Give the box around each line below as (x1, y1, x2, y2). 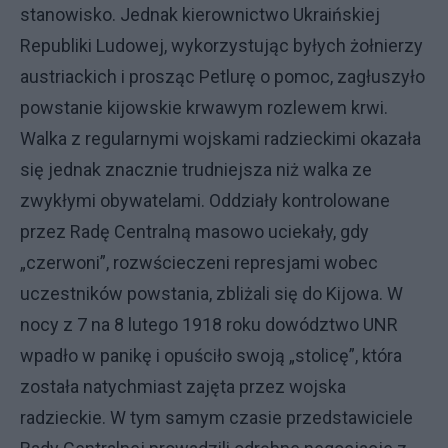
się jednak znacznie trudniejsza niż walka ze (20, 159, 372, 180)
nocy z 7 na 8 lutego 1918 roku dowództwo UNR (20, 314, 398, 335)
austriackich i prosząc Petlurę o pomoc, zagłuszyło (20, 66, 425, 87)
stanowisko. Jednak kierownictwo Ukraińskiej (20, 4, 380, 25)
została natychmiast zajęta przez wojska (20, 376, 346, 397)
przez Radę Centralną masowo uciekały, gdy (20, 221, 369, 242)
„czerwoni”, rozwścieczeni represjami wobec (20, 252, 378, 273)
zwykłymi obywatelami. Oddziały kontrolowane (20, 190, 390, 211)
